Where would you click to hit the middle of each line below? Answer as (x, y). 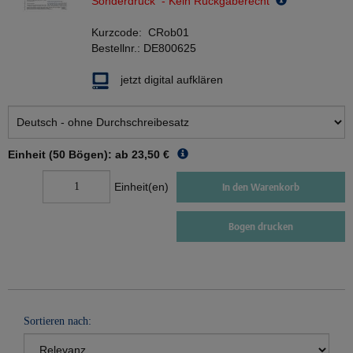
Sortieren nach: (58, 321)
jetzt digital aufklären (172, 80)
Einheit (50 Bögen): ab (68, 155)
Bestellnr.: (117, 48)
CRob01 (169, 33)
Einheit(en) (141, 187)
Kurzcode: (120, 33)
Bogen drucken (261, 227)
